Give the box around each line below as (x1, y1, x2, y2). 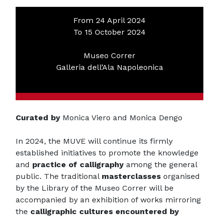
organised (161, 171, 200, 181)
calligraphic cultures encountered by (30, 206, 179, 216)
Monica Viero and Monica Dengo (60, 112, 182, 122)
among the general (124, 159, 197, 169)
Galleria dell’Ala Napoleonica (56, 62, 163, 72)
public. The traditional (16, 171, 102, 181)
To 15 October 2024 (73, 27, 146, 37)
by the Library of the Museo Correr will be (16, 183, 174, 193)
